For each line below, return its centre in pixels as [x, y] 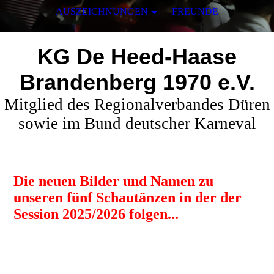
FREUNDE [195, 11]
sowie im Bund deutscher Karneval [137, 124]
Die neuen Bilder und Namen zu [114, 181]
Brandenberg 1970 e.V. [137, 83]
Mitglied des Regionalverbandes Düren [137, 105]
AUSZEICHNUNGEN [102, 11]
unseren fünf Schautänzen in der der [128, 198]
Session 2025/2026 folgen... [96, 214]
